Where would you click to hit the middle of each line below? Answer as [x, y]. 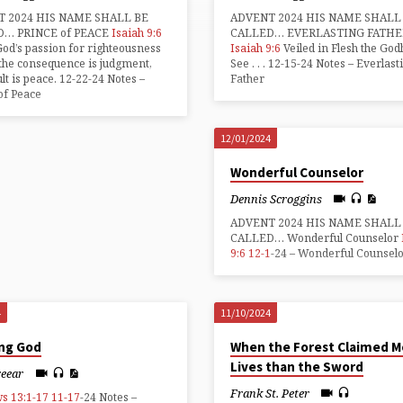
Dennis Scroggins [276, 198]
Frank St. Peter [269, 393]
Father [247, 78]
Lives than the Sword [296, 366]
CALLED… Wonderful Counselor [315, 237]
